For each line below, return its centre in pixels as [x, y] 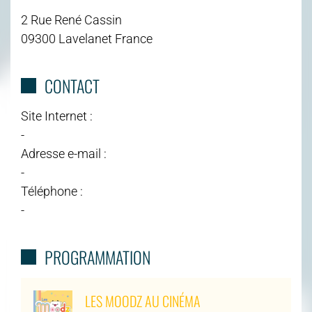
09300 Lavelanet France [87, 38]
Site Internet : [57, 116]
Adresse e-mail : [64, 153]
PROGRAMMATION [97, 257]
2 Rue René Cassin [71, 19]
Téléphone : [52, 191]
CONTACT [72, 85]
